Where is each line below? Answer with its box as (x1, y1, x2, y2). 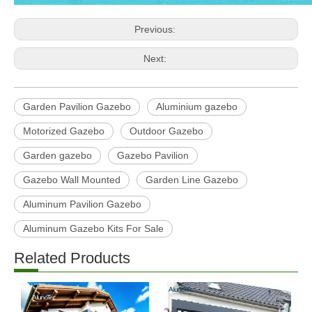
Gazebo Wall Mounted (23, 174, 120, 185)
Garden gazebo (23, 150, 92, 161)
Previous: (134, 24, 178, 35)
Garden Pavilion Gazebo (23, 101, 131, 112)
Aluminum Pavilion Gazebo (23, 198, 141, 210)
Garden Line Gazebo (146, 174, 238, 185)
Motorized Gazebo (23, 125, 104, 136)
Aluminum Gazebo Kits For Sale (23, 223, 164, 234)
